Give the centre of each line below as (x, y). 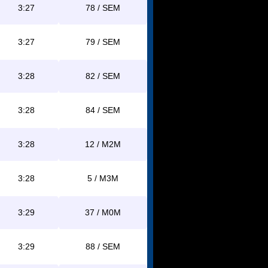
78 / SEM (103, 8)
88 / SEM (103, 246)
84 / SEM (103, 110)
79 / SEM (103, 42)
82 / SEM (103, 76)
